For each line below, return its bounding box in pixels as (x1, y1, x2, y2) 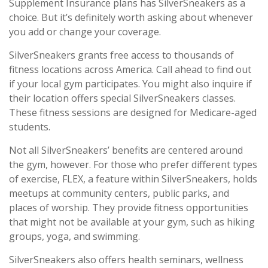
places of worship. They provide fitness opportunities (9, 201, 248, 214)
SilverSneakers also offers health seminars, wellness (9, 253, 243, 266)
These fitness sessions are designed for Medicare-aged (9, 106, 257, 119)
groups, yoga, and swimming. (9, 230, 140, 243)
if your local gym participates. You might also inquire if (9, 77, 252, 90)
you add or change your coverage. (9, 25, 161, 38)
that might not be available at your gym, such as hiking (9, 215, 255, 229)
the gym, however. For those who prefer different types (9, 158, 257, 171)
